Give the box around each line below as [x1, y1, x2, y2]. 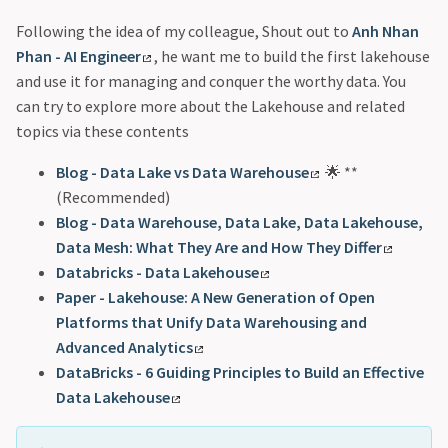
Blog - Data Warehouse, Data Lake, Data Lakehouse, [56, 212, 423, 233]
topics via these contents [16, 121, 189, 142]
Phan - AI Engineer [16, 46, 141, 67]
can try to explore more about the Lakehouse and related [16, 96, 405, 117]
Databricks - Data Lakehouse [56, 262, 259, 283]
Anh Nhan [352, 21, 419, 42]
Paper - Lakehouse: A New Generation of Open [56, 287, 375, 308]
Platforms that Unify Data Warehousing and [56, 312, 367, 333]
